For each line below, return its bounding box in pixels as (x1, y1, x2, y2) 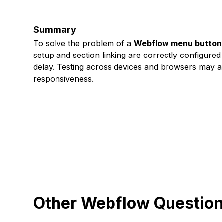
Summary (33, 24, 77, 35)
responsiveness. (33, 74, 94, 84)
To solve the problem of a (33, 38, 134, 48)
